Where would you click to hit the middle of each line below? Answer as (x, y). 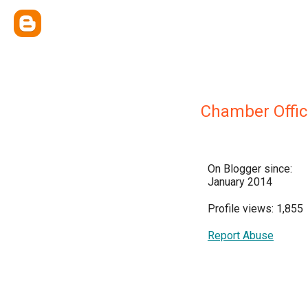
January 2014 (240, 182)
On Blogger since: (250, 169)
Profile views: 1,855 (255, 209)
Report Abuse (241, 235)
